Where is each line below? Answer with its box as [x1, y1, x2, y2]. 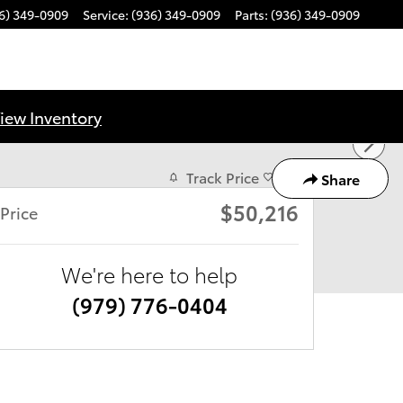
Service [83, 5, 125, 23]
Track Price [186, 166, 259, 187]
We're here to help [61, 259, 237, 289]
